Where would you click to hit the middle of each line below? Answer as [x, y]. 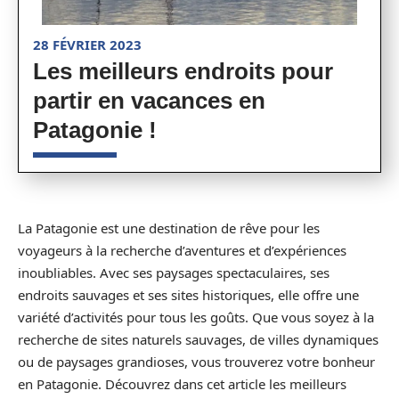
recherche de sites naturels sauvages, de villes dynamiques [198, 339]
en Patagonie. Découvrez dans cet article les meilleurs [182, 384]
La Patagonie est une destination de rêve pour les [169, 228]
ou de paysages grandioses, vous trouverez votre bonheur [196, 362]
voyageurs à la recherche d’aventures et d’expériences [182, 250]
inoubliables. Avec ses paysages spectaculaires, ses [174, 273]
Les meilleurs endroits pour [183, 71]
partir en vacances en [149, 101]
